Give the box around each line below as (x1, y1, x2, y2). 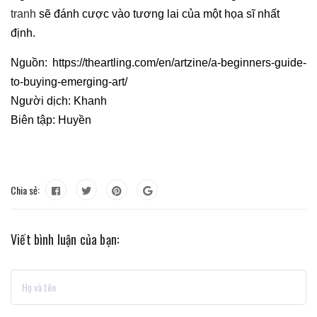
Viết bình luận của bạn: (11, 229, 120, 248)
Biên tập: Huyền (11, 113, 94, 126)
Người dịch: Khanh (11, 94, 107, 107)
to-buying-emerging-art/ (11, 75, 130, 88)
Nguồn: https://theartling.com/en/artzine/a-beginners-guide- (11, 56, 306, 69)
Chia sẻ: (11, 182, 40, 197)
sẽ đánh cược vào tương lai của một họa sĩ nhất (36, 7, 279, 20)
